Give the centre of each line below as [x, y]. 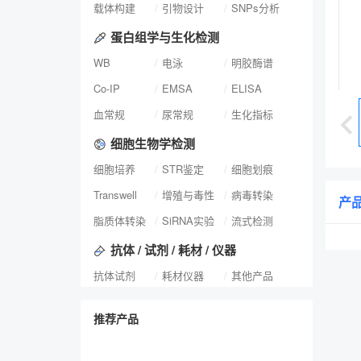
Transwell [115, 195]
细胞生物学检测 [153, 143]
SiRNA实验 [189, 220]
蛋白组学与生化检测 [165, 37]
